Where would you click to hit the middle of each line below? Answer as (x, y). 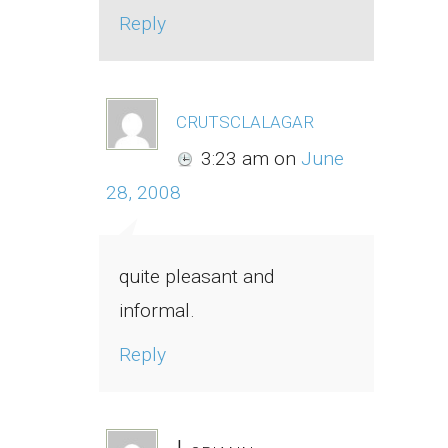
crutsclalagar (245, 120)
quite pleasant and (196, 277)
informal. (157, 311)
